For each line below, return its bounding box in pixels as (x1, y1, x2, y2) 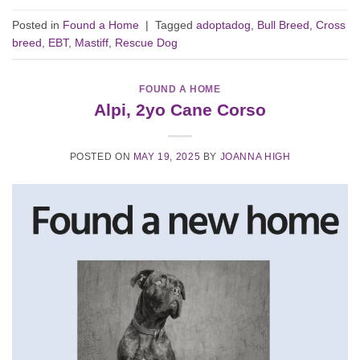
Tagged (155, 18, 196, 32)
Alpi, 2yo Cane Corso (94, 100, 266, 119)
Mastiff (75, 36, 108, 50)
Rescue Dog (115, 36, 178, 50)
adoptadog (196, 18, 251, 32)
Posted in (12, 18, 63, 32)
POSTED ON (69, 151, 133, 163)
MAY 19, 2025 (133, 151, 201, 163)
